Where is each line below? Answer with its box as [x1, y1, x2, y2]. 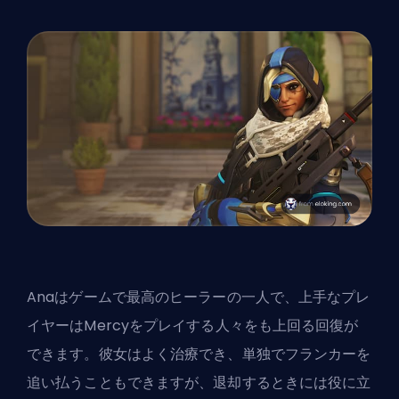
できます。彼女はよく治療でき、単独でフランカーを [27, 344, 371, 365]
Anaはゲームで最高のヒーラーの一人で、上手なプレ [27, 287, 370, 308]
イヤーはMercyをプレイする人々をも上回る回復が [27, 315, 359, 337]
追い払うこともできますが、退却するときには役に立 [27, 372, 371, 394]
